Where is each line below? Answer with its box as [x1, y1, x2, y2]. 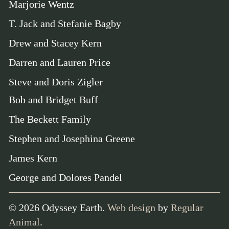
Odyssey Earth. [39, 201, 107, 213]
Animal [9, 216, 40, 227]
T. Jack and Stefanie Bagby [9, 18, 121, 30]
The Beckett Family [9, 113, 91, 125]
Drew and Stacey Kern [9, 37, 102, 49]
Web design [107, 201, 155, 213]
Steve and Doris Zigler [9, 76, 103, 88]
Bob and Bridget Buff [9, 94, 98, 105]
